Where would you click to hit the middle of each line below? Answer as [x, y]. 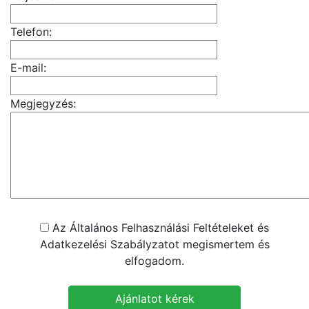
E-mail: [28, 68]
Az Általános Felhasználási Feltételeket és [159, 228]
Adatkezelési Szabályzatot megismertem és [154, 244]
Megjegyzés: [43, 103]
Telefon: [31, 32]
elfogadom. [154, 261]
